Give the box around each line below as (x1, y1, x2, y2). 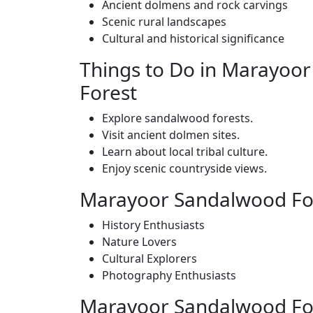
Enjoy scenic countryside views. (102, 161, 267, 176)
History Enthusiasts (102, 217, 205, 233)
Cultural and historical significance (102, 31, 284, 46)
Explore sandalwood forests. (102, 110, 253, 126)
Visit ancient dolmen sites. (102, 127, 240, 143)
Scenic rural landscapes (102, 14, 226, 29)
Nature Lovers (102, 234, 177, 249)
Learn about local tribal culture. (102, 144, 268, 159)
